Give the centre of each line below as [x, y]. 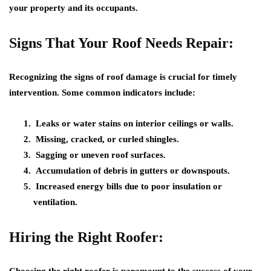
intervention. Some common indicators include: [102, 93]
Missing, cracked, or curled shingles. [106, 139]
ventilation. [55, 202]
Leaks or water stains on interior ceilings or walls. [133, 124]
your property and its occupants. [73, 8]
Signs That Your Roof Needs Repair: [121, 43]
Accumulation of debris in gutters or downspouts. [132, 171]
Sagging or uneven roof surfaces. [100, 155]
